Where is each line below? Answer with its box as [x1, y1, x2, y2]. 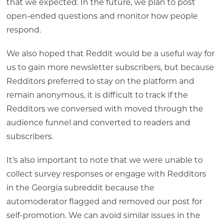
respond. [6, 25, 45, 35]
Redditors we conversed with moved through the [6, 104, 203, 113]
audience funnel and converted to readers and [6, 117, 190, 127]
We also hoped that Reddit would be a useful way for [6, 48, 215, 58]
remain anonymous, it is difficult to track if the [6, 90, 188, 100]
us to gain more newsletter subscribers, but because [6, 62, 214, 72]
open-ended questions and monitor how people [6, 11, 198, 21]
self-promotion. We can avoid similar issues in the [6, 210, 200, 220]
